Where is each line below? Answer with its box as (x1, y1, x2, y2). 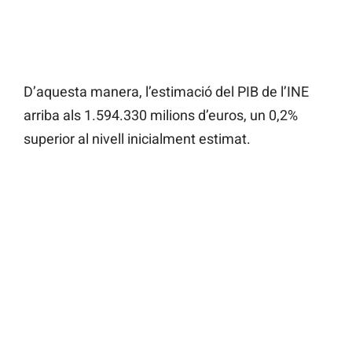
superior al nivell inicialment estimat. (24, 130, 251, 148)
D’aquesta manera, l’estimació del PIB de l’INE (24, 83, 309, 101)
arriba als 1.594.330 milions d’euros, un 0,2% (24, 107, 298, 124)
